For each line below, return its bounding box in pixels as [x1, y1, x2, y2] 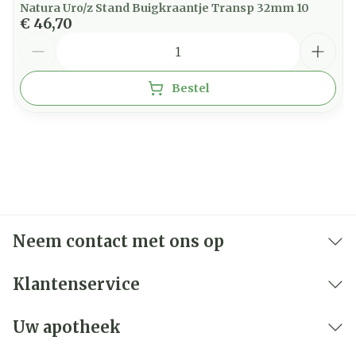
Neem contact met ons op [13, 231, 224, 251]
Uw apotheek [13, 317, 121, 337]
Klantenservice [13, 274, 140, 294]
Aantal [19, 32, 64, 48]
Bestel [171, 81, 209, 95]
